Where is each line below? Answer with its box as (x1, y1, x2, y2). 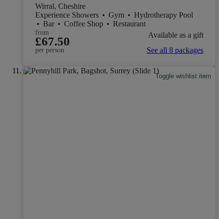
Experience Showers (35, 11, 101, 20)
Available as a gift (148, 30, 203, 39)
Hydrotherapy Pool (134, 11, 195, 20)
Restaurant (113, 20, 146, 28)
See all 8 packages (147, 46, 203, 55)
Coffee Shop (64, 20, 105, 28)
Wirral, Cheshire (35, 2, 86, 11)
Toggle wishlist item (155, 72, 212, 80)
